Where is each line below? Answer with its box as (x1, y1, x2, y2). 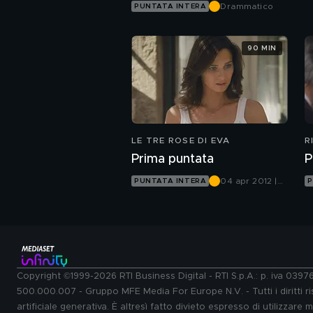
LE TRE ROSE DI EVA (131, 136, 231, 145)
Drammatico (220, 2, 274, 11)
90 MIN (247, 44, 277, 52)
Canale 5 (220, 188, 259, 197)
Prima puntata (131, 153, 214, 166)
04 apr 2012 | (220, 177, 277, 186)
